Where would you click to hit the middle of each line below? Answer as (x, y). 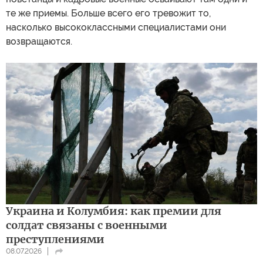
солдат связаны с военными (87, 225)
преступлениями (55, 239)
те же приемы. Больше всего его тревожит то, (108, 13)
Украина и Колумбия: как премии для (114, 211)
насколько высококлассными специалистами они (116, 27)
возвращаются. (39, 41)
